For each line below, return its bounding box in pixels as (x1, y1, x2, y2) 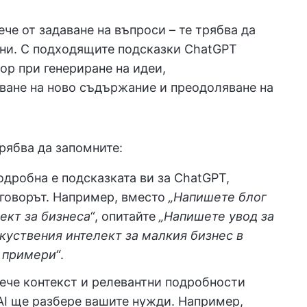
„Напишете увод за (159, 209, 274, 223)
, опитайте (95, 209, 159, 223)
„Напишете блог (169, 190, 267, 204)
